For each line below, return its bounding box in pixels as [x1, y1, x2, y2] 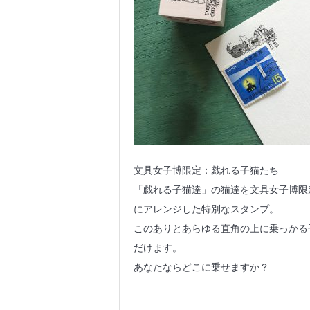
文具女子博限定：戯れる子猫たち [134, 165, 279, 176]
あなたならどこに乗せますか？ [134, 262, 269, 273]
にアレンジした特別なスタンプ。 [134, 203, 279, 215]
